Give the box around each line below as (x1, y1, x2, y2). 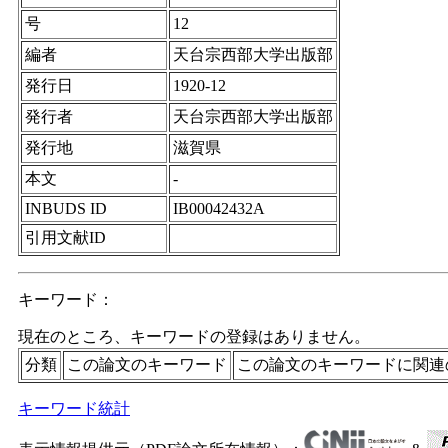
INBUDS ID (25, 200, 107, 217)
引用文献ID (25, 229, 106, 246)
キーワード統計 (18, 400, 130, 417)
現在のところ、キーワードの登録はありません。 (18, 328, 370, 345)
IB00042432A (173, 200, 265, 217)
